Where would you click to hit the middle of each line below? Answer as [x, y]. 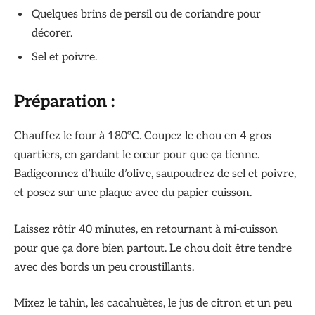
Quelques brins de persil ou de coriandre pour [146, 14]
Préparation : [64, 102]
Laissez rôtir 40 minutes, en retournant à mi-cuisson [146, 229]
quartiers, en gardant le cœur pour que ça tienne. [137, 155]
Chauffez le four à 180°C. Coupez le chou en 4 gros [143, 136]
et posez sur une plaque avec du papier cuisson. [133, 193]
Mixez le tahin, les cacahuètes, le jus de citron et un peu [153, 304]
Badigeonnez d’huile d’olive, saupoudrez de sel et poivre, [155, 174]
